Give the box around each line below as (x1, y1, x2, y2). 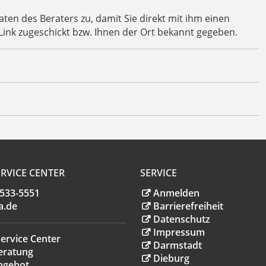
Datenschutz (153, 213, 210, 226)
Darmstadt (153, 239, 202, 252)
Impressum (153, 226, 205, 239)
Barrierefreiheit (153, 199, 223, 213)
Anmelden (153, 186, 199, 200)
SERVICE (140, 166, 177, 180)
